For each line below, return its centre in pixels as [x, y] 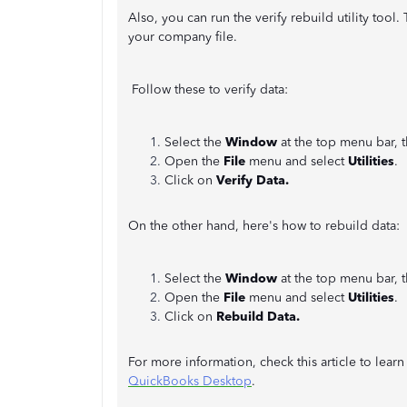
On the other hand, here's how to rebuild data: [264, 225]
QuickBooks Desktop [190, 381]
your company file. [186, 36]
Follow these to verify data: [208, 89]
